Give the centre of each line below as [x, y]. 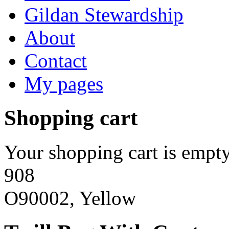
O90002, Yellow [70, 198]
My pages [64, 84]
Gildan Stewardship [104, 15]
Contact [56, 61]
